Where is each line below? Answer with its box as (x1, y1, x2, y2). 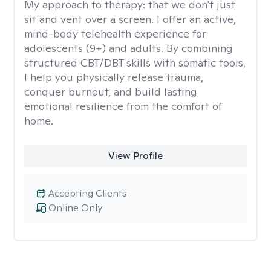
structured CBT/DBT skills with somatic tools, (24, 56, 246, 70)
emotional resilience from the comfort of (24, 99, 222, 113)
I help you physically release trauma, (24, 70, 203, 84)
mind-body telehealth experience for (24, 27, 206, 41)
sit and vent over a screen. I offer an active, (24, 12, 236, 26)
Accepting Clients (48, 187, 127, 200)
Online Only (48, 201, 102, 214)
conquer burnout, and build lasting (24, 85, 197, 99)
